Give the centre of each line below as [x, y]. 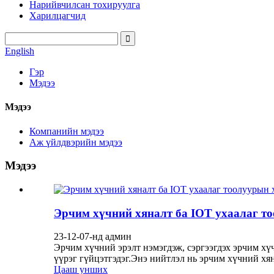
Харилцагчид [57, 16]
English [20, 51]
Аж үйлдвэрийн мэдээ [76, 142]
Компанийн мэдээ [67, 131]
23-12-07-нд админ [93, 237]
